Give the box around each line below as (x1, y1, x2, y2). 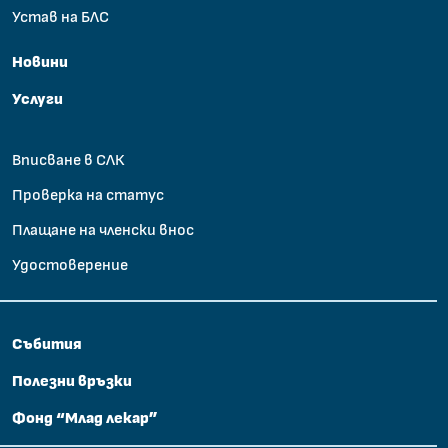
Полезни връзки (12, 372, 132, 389)
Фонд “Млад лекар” (12, 409, 158, 426)
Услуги (12, 91, 63, 108)
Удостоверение (12, 256, 128, 273)
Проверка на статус (12, 186, 164, 203)
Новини (12, 54, 68, 71)
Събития (12, 335, 82, 352)
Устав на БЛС (12, 9, 109, 26)
